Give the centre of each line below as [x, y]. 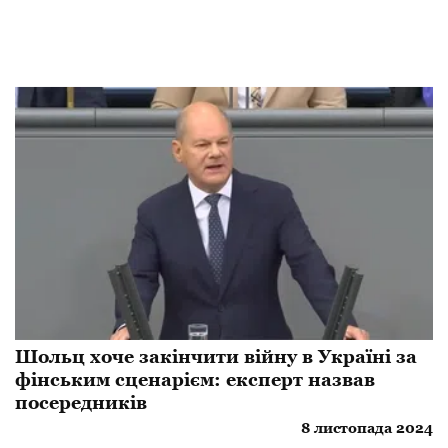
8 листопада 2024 [367, 428]
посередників [81, 403]
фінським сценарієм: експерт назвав [195, 380]
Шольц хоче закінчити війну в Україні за [216, 357]
